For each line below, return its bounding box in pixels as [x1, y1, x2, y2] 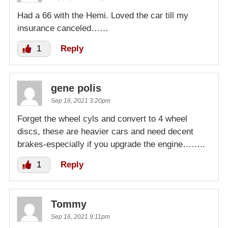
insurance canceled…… [17, 23, 108, 34]
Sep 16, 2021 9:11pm [51, 213, 110, 221]
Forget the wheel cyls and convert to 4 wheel [17, 114, 187, 124]
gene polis [51, 82, 101, 94]
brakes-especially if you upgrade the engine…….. [17, 139, 205, 150]
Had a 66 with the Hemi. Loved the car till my [17, 11, 188, 21]
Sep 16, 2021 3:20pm [51, 97, 110, 105]
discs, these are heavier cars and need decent [17, 127, 193, 137]
